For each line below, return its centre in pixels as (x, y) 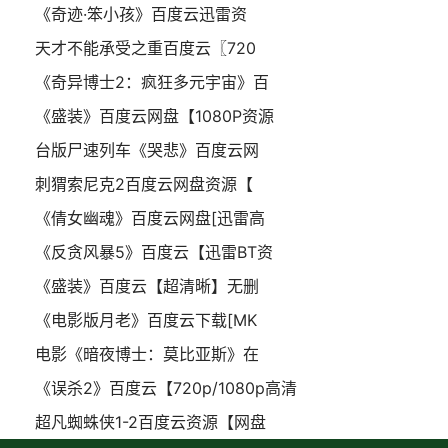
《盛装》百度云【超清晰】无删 (147, 286)
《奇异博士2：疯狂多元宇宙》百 (152, 82)
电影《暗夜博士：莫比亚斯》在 (147, 354)
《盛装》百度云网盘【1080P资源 (154, 116)
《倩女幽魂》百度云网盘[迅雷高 (150, 218)
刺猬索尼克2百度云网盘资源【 (144, 184)
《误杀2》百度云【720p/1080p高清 (166, 388)
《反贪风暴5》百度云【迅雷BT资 (154, 252)
